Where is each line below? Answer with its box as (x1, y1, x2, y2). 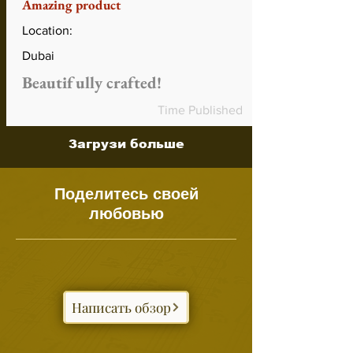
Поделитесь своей (54, 184, 199, 204)
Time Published (158, 103, 243, 117)
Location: (22, 24, 72, 38)
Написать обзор (72, 299, 171, 317)
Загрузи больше (68, 137, 184, 151)
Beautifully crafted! (22, 72, 162, 94)
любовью (88, 204, 164, 224)
